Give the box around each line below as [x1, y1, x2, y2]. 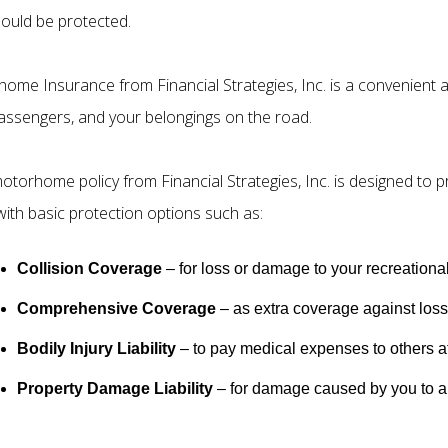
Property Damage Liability [17, 379, 213, 397]
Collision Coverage [17, 259, 162, 277]
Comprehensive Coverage [17, 299, 216, 317]
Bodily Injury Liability [17, 339, 176, 357]
